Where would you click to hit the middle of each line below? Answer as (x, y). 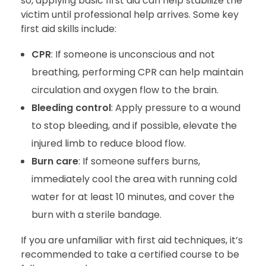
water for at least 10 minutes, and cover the (133, 197)
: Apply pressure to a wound (175, 107)
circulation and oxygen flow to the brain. (125, 90)
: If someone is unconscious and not (133, 54)
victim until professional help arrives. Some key (130, 14)
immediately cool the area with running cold (134, 179)
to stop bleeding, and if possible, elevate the (134, 125)
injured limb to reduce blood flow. (108, 143)
